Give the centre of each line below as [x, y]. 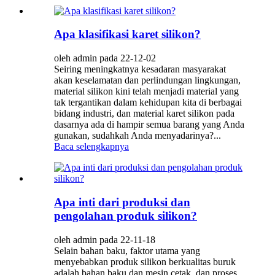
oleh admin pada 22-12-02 [105, 58]
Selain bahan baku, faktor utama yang [127, 250]
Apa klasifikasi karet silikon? [127, 34]
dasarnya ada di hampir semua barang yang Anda [149, 125]
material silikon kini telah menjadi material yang [146, 91]
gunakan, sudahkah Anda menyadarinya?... [137, 136]
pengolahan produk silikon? [126, 215]
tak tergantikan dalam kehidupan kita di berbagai [148, 103]
